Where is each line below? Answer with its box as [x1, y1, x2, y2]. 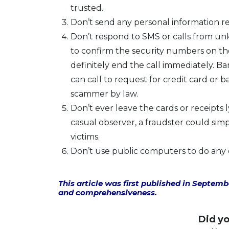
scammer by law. [71, 89, 138, 99]
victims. [71, 132, 100, 142]
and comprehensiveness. [58, 188, 157, 197]
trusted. [71, 3, 103, 13]
